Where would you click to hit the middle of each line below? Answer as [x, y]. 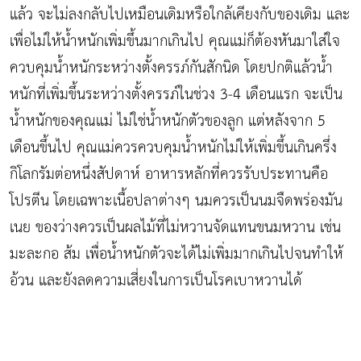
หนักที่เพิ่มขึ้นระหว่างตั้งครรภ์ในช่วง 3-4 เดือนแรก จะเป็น [176, 95]
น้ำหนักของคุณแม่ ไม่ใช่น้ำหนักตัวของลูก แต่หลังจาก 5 [168, 122]
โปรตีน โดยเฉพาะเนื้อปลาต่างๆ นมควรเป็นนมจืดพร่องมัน [176, 201]
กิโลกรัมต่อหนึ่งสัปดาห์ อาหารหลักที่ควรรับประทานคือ [169, 175]
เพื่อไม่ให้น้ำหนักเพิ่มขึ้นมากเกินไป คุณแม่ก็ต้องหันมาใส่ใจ [175, 42]
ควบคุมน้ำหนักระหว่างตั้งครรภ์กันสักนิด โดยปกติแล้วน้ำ [171, 68]
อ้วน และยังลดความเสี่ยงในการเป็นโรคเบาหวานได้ [156, 281]
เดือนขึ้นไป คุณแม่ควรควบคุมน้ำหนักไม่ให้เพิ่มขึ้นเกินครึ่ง [173, 148]
